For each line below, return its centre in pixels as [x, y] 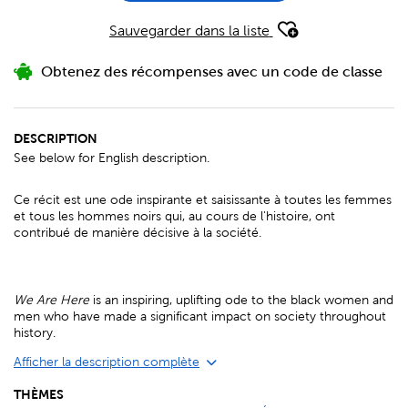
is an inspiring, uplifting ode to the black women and [241, 301]
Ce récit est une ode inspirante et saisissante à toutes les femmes [203, 200]
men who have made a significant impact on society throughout [200, 317]
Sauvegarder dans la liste [189, 31]
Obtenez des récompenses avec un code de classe [212, 72]
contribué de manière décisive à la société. [138, 233]
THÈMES [39, 395]
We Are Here [51, 301]
